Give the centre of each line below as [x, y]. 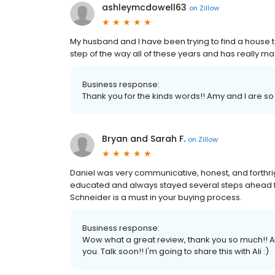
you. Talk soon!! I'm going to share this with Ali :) [176, 252]
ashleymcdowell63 [144, 8]
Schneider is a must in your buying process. [156, 198]
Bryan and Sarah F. [144, 139]
